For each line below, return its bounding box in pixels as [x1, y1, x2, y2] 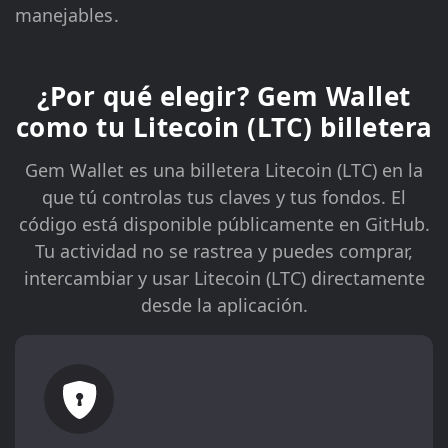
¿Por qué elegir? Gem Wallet [37, 78, 411, 115]
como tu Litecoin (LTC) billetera [15, 109, 433, 146]
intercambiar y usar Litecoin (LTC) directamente [23, 266, 425, 291]
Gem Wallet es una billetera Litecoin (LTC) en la [25, 158, 423, 183]
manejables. [15, 3, 119, 28]
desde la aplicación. [140, 293, 308, 318]
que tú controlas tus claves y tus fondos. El [42, 185, 406, 210]
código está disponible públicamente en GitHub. [18, 212, 430, 237]
